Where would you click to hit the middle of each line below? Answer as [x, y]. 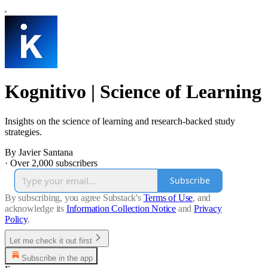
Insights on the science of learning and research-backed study [120, 121]
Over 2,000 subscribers [54, 163]
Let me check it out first [51, 240]
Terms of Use [168, 197]
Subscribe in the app [57, 258]
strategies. [23, 132]
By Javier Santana [39, 152]
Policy [16, 219]
